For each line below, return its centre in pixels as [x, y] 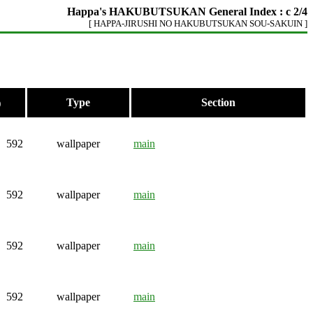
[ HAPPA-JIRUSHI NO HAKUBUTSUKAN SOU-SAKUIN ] [198, 23]
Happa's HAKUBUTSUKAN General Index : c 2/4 [187, 12]
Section [218, 102]
